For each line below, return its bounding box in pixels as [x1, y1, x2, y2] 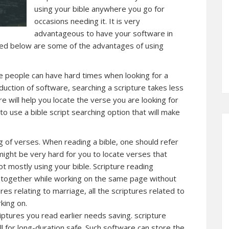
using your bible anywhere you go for [34, 4, 165, 14]
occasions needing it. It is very [34, 16, 140, 26]
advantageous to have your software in [34, 28, 173, 38]
